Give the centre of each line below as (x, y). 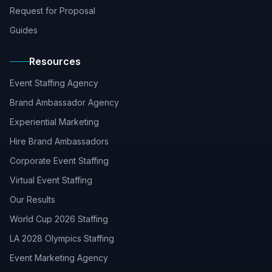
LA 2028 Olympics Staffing (62, 238)
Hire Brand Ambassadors (59, 141)
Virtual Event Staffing (51, 180)
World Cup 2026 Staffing (59, 219)
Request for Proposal (53, 11)
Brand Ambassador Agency (64, 102)
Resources (55, 61)
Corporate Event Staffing (59, 161)
